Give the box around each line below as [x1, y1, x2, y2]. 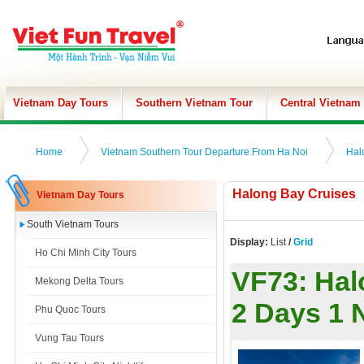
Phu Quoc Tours [35, 304, 106, 315]
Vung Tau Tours [35, 332, 104, 344]
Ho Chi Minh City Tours [35, 247, 136, 258]
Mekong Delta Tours [35, 275, 123, 287]
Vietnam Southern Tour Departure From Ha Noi [101, 146, 308, 158]
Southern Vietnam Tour [136, 97, 253, 109]
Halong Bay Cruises [232, 187, 356, 201]
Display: [230, 236, 268, 248]
